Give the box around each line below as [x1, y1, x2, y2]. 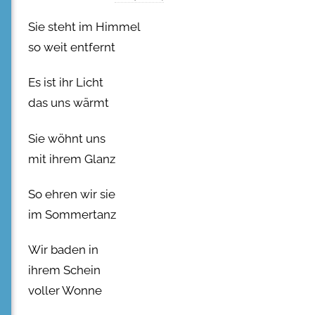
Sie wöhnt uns [28, 131, 105, 146]
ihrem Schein [28, 263, 101, 278]
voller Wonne [28, 283, 102, 298]
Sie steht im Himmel [28, 20, 141, 34]
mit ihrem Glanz [28, 151, 115, 166]
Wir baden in [28, 243, 98, 257]
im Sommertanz [28, 207, 116, 221]
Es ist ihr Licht [28, 75, 103, 90]
